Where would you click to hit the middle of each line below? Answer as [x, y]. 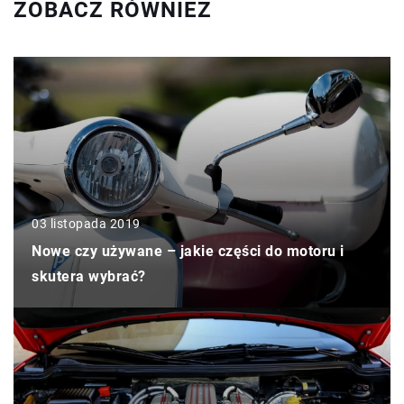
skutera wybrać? [89, 277]
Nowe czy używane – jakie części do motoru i [188, 252]
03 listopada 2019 [86, 224]
